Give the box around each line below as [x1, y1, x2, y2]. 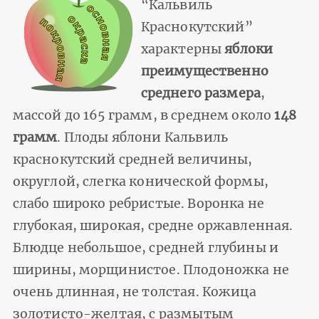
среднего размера [140, 85, 261, 102]
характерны [140, 41, 225, 58]
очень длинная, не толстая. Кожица [12, 284, 256, 300]
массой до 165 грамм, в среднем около [12, 108, 275, 124]
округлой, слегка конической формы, [12, 174, 268, 190]
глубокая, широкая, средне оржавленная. [12, 218, 293, 234]
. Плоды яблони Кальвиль [57, 130, 228, 146]
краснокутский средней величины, [12, 152, 253, 168]
